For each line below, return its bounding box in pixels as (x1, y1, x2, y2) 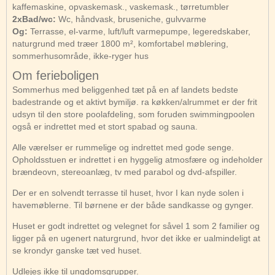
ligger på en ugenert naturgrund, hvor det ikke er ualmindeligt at (12, 233, 260, 243)
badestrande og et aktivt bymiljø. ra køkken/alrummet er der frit (12, 96, 257, 107)
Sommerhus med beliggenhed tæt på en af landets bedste (12, 84, 238, 95)
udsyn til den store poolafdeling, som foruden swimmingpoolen (12, 109, 255, 119)
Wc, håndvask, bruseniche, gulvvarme (56, 14, 206, 25)
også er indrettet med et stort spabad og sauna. (12, 121, 198, 131)
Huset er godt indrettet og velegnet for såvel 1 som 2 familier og (12, 220, 260, 231)
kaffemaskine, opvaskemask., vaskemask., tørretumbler (12, 2, 229, 12)
